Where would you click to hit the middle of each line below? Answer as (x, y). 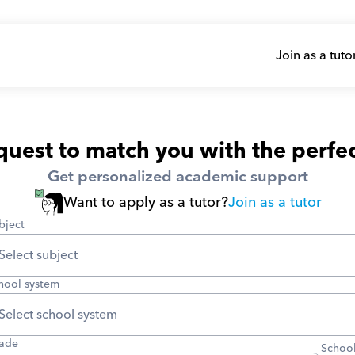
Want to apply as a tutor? (145, 202)
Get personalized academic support (177, 177)
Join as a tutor (275, 202)
